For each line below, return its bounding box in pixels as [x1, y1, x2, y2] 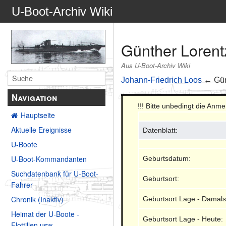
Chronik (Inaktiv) [11, 194, 64, 205]
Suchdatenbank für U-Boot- [11, 168, 98, 179]
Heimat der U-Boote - [11, 209, 79, 219]
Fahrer [11, 180, 33, 190]
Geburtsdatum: [143, 154, 191, 162]
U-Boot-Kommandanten [11, 154, 87, 164]
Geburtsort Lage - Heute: [143, 214, 223, 223]
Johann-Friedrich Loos [121, 75, 202, 84]
